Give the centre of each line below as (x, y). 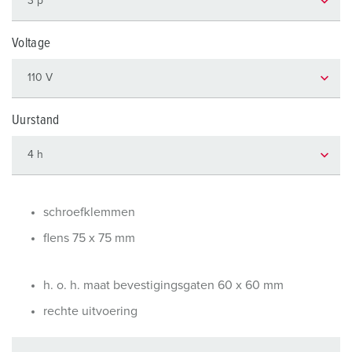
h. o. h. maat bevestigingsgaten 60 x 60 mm (163, 285)
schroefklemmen (89, 212)
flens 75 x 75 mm (89, 238)
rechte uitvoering (90, 311)
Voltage (31, 44)
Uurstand (36, 121)
